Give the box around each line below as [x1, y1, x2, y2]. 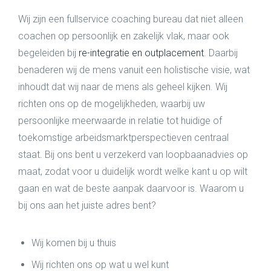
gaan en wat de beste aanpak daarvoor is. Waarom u [18, 183, 244, 194]
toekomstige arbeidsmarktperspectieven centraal [18, 132, 229, 143]
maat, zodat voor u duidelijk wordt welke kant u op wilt [18, 166, 247, 177]
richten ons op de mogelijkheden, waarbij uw [18, 98, 205, 109]
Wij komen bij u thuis [31, 237, 117, 249]
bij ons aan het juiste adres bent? [18, 200, 156, 211]
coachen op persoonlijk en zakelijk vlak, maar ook [18, 30, 229, 42]
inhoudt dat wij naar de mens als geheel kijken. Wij [18, 81, 227, 93]
